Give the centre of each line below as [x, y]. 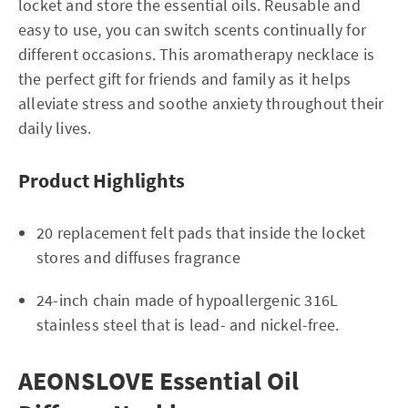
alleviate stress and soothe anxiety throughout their [201, 103]
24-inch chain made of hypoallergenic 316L [188, 300]
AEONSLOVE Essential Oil [158, 380]
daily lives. [55, 127]
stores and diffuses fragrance [138, 257]
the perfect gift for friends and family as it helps [185, 78]
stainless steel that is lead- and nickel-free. [188, 324]
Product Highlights [102, 180]
